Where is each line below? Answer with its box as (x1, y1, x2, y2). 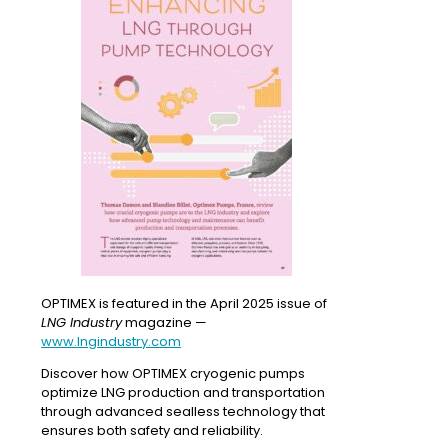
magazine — (122, 313, 207, 333)
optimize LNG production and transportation (41, 383, 325, 403)
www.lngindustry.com (41, 332, 181, 352)
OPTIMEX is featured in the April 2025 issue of (41, 294, 327, 314)
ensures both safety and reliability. (41, 421, 263, 441)
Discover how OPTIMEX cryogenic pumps (41, 364, 305, 384)
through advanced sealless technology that (41, 402, 325, 422)
